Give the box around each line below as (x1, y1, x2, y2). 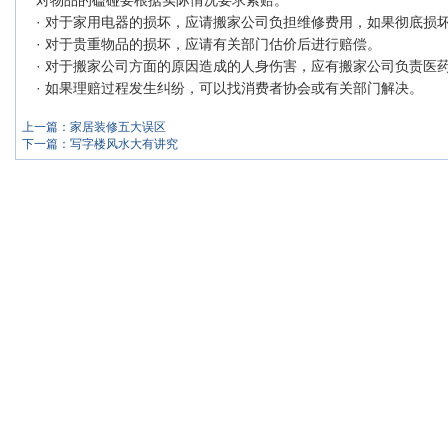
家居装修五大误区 (70, 120, 166, 134)
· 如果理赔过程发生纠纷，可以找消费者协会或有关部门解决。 (36, 80, 424, 96)
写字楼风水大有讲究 (70, 137, 178, 151)
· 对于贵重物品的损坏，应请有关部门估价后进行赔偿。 (36, 36, 382, 52)
